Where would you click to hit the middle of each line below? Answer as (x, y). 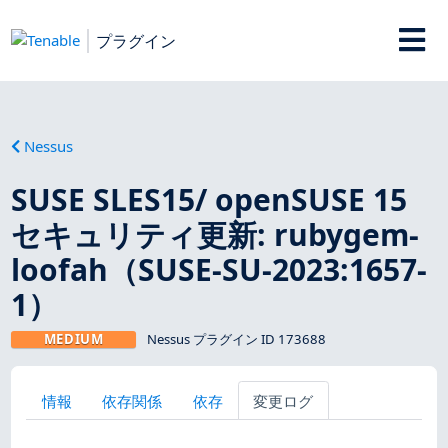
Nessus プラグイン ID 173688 (236, 338)
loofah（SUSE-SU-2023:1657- (219, 269)
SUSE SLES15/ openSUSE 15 (209, 199)
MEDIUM (73, 338)
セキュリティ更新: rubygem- (215, 234)
